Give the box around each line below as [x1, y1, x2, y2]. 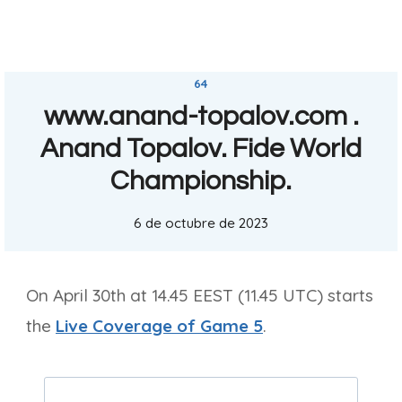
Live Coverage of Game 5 [56, 315, 263, 336]
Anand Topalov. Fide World [40, 135, 362, 163]
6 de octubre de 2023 [134, 214, 268, 232]
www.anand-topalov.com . [43, 102, 359, 131]
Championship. [110, 167, 292, 196]
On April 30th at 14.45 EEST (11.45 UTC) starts [26, 284, 373, 306]
